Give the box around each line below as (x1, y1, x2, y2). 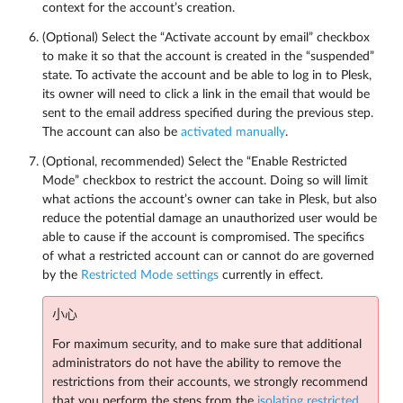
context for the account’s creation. (42, 2, 235, 14)
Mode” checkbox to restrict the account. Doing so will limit (42, 175, 368, 187)
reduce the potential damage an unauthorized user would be (42, 212, 377, 225)
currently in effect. (219, 269, 323, 282)
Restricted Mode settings (81, 269, 219, 282)
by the (42, 269, 81, 282)
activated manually (181, 126, 285, 139)
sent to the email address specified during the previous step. (42, 107, 373, 120)
